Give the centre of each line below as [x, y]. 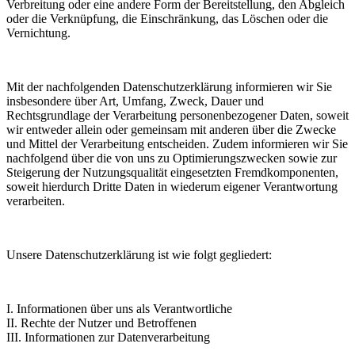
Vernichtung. [38, 33]
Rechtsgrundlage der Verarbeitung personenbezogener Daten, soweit [177, 116]
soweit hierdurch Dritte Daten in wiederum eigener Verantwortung [172, 187]
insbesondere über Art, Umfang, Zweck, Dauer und [135, 101]
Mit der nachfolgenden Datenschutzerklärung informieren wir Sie [169, 87]
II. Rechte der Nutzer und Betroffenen [101, 323]
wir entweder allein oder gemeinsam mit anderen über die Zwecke [171, 130]
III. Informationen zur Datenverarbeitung [108, 338]
